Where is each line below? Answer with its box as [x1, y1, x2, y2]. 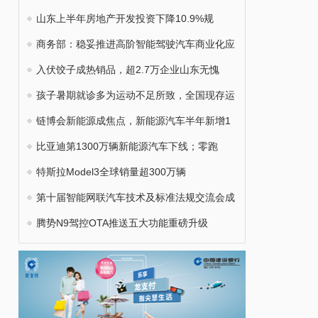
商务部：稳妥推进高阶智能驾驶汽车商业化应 [36, 38, 235, 50]
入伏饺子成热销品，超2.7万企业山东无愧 [36, 64, 219, 75]
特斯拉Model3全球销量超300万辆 [36, 166, 186, 177]
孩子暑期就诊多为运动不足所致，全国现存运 [36, 89, 235, 101]
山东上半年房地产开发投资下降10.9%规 [36, 13, 214, 24]
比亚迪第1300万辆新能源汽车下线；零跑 [36, 141, 218, 152]
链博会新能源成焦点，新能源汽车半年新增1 [36, 115, 231, 126]
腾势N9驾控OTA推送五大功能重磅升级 [36, 217, 208, 229]
